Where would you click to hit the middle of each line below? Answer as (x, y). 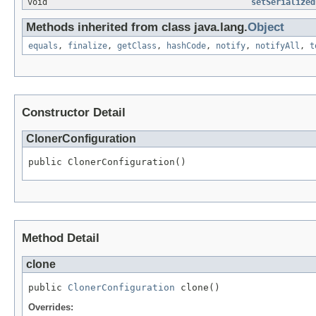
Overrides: (51, 307)
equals (43, 46)
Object (266, 28)
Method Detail (61, 238)
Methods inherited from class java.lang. (137, 28)
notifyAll (278, 46)
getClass (137, 46)
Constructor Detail (74, 113)
